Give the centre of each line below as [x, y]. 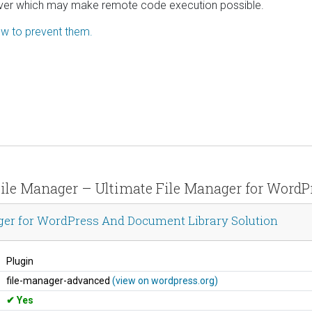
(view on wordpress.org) [165, 280]
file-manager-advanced [59, 280]
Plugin [20, 261]
